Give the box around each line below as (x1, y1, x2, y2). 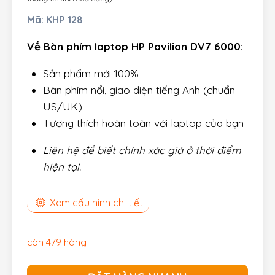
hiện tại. (42, 160, 81, 173)
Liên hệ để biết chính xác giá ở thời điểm (42, 143, 241, 157)
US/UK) (42, 99, 82, 113)
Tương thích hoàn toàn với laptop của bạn (42, 116, 244, 130)
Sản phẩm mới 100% (42, 66, 139, 80)
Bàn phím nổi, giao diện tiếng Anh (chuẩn (42, 83, 235, 96)
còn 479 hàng (27, 236, 87, 249)
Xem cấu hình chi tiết (50, 196, 144, 209)
